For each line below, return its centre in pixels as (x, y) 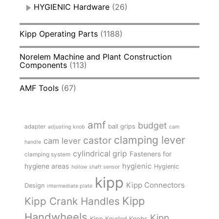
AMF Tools (39, 88)
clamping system (47, 154)
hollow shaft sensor (96, 167)
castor (97, 141)
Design (34, 186)
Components (43, 65)
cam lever (62, 141)
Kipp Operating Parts (59, 34)
